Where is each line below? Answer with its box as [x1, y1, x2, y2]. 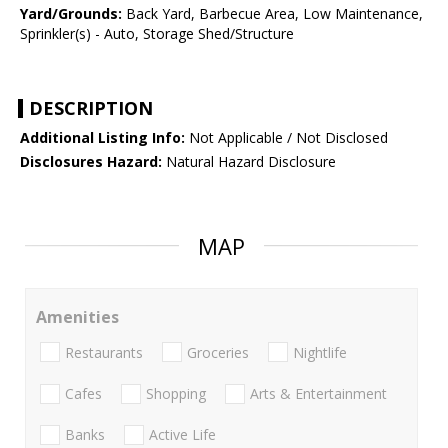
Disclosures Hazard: [20, 152, 162, 172]
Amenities [36, 306, 119, 329]
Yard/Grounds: [20, 4, 122, 24]
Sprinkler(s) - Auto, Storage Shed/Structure [20, 24, 294, 44]
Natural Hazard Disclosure [162, 152, 336, 172]
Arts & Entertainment [250, 383, 387, 403]
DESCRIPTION [29, 96, 153, 121]
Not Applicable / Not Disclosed [185, 128, 388, 148]
